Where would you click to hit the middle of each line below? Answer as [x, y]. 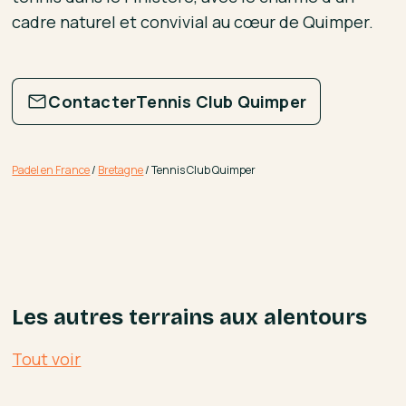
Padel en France [51, 169]
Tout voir [47, 358]
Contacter [92, 101]
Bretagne [121, 169]
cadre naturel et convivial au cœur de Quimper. [193, 21]
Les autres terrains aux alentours [190, 317]
